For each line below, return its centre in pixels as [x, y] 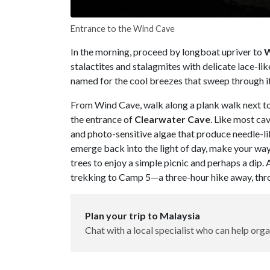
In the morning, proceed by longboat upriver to [167, 51]
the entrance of [102, 119]
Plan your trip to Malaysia [143, 215]
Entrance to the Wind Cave [123, 28]
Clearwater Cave [172, 119]
